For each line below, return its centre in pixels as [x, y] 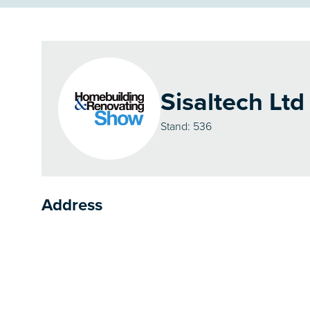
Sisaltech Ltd [232, 101]
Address [72, 204]
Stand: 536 [186, 126]
